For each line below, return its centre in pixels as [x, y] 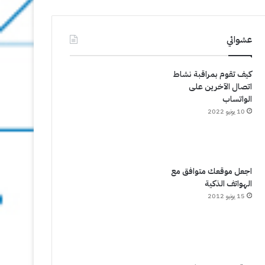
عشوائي [239, 40]
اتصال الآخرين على [220, 87]
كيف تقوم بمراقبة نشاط [212, 74]
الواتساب [237, 99]
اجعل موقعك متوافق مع [211, 171]
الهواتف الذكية [228, 184]
